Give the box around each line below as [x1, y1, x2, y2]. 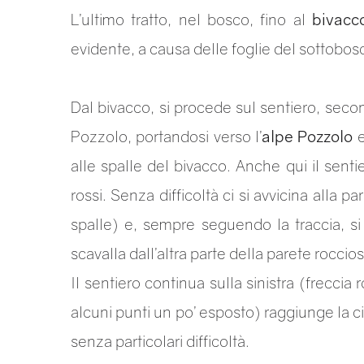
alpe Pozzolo [262, 127, 353, 145]
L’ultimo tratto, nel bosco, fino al [71, 10, 313, 28]
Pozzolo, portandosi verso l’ [71, 127, 262, 145]
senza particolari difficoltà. [71, 331, 253, 350]
